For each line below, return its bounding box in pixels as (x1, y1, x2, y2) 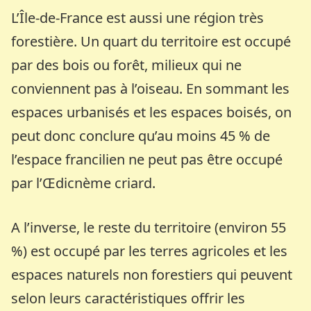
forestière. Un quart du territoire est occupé (11, 31, 292, 51)
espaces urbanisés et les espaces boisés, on (11, 102, 292, 121)
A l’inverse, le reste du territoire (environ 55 (11, 217, 287, 237)
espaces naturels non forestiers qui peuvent (11, 264, 293, 284)
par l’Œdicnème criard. (11, 173, 156, 192)
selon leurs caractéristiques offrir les (11, 288, 246, 308)
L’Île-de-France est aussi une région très (11, 8, 264, 27)
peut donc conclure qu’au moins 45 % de (11, 126, 271, 145)
